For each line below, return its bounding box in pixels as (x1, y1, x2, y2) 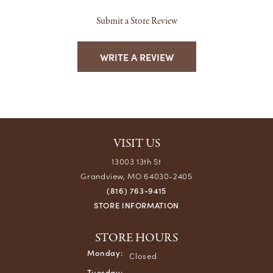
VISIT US (113, 135, 160, 152)
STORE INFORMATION (93, 199, 180, 211)
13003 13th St (112, 155, 161, 167)
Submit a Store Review (96, 14, 177, 28)
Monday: (87, 246, 124, 258)
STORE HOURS (95, 229, 178, 246)
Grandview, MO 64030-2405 (80, 169, 193, 182)
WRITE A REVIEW (99, 49, 174, 63)
